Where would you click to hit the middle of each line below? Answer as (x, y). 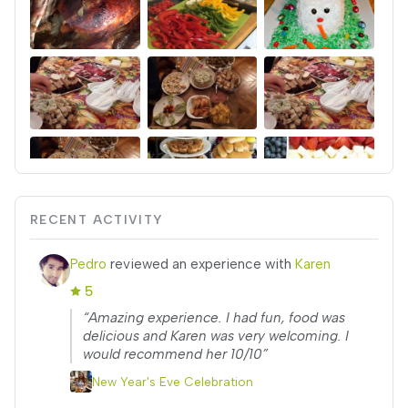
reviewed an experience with (201, 264)
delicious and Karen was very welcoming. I (216, 336)
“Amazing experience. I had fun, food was (214, 318)
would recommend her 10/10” (175, 354)
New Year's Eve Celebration (173, 382)
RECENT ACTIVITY (97, 219)
